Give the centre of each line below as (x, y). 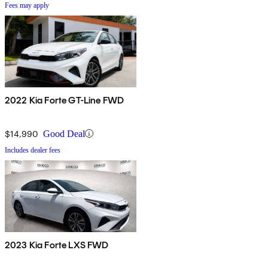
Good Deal (64, 133)
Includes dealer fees (33, 150)
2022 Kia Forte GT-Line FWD (65, 100)
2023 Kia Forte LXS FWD (57, 245)
